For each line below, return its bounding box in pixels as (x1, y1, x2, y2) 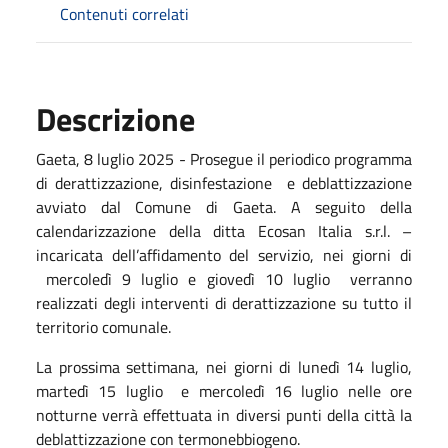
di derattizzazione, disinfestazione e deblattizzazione (36, 170, 412, 195)
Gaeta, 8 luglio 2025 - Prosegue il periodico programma (36, 146, 412, 171)
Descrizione (36, 94, 195, 143)
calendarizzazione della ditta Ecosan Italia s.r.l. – (36, 218, 412, 243)
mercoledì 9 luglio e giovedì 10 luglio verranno (36, 266, 412, 291)
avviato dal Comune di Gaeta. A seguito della (36, 194, 412, 219)
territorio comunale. (36, 314, 171, 339)
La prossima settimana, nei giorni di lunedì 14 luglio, (36, 354, 412, 379)
